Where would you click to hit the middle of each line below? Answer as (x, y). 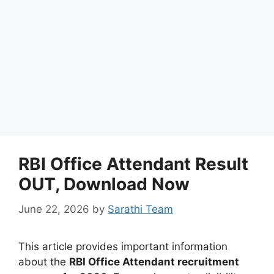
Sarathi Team (140, 209)
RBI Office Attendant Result (133, 164)
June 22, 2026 (54, 209)
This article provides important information (123, 246)
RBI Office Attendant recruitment (154, 261)
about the (44, 261)
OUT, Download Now (104, 184)
